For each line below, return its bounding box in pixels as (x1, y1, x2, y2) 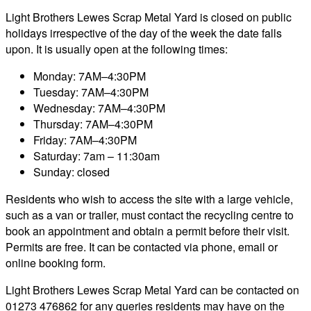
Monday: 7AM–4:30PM (33, 67, 146, 84)
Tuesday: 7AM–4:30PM (33, 83, 149, 100)
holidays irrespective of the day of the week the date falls (6, 24, 282, 41)
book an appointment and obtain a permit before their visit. (6, 222, 289, 239)
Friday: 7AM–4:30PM (33, 131, 137, 148)
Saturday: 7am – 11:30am (33, 147, 160, 164)
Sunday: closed (33, 163, 110, 180)
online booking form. (6, 254, 106, 271)
